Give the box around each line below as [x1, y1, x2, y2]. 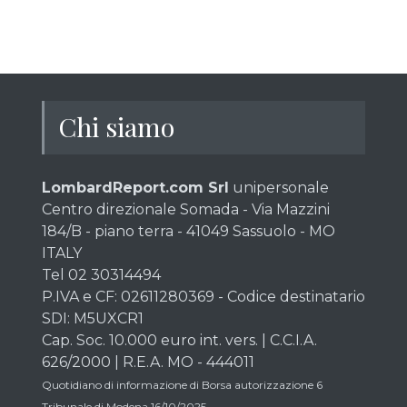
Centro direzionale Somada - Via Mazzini [42, 201, 330, 219]
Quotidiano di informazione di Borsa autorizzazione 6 [42, 378, 323, 392]
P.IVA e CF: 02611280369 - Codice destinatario [42, 288, 365, 306]
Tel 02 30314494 [42, 266, 161, 284]
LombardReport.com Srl [42, 179, 229, 197]
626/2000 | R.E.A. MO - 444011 [42, 353, 254, 372]
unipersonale [229, 179, 329, 197]
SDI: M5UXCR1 [42, 310, 144, 328]
